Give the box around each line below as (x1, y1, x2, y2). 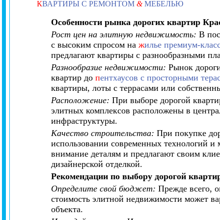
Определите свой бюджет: (51, 184, 156, 193)
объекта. (51, 204, 83, 214)
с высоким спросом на (51, 40, 139, 50)
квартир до (51, 73, 96, 82)
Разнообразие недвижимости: (51, 62, 166, 72)
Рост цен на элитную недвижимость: (51, 29, 197, 39)
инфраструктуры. (51, 116, 118, 126)
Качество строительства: (51, 128, 157, 138)
